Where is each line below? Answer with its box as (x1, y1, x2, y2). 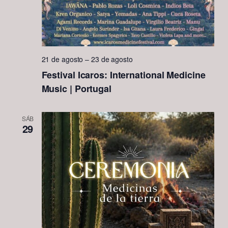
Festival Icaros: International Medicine (41, 68, 206, 82)
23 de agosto (91, 54, 133, 65)
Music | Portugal (41, 82, 111, 96)
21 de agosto (41, 54, 83, 65)
